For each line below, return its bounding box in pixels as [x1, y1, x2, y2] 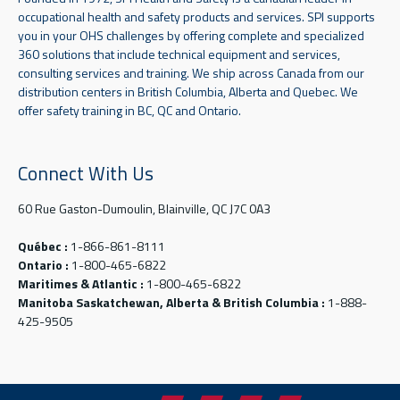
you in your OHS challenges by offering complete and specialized [18, 25, 364, 45]
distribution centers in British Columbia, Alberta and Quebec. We [18, 81, 358, 101]
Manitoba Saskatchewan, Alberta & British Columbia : [18, 292, 325, 312]
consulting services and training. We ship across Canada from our [18, 62, 364, 82]
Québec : [18, 236, 68, 255]
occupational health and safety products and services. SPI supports [18, 6, 375, 26]
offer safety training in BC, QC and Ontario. [18, 100, 241, 120]
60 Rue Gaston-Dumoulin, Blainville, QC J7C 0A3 [18, 198, 271, 218]
